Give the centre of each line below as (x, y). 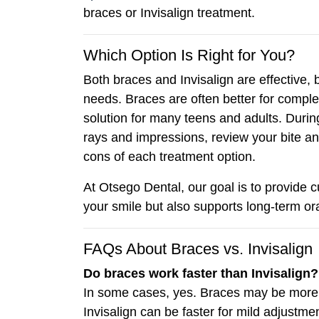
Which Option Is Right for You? (189, 55)
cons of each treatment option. (169, 156)
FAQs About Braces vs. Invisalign (198, 249)
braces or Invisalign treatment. (169, 12)
